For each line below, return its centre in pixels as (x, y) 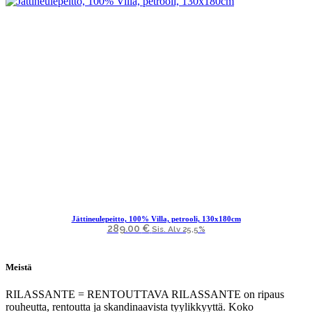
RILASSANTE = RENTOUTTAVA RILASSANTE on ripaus (145, 294)
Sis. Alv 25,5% (178, 229)
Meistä (19, 267)
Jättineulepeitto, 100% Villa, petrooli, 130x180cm (156, 218)
